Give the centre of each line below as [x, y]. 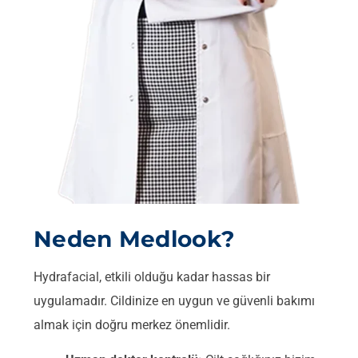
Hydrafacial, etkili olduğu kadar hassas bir [152, 276]
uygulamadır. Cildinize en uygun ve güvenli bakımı [174, 300]
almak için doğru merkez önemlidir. [132, 324]
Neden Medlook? [135, 239]
